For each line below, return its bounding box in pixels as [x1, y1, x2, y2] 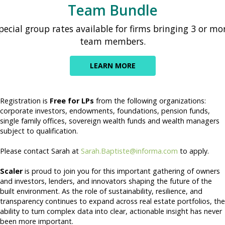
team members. [79, 35, 146, 47]
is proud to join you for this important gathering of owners [23, 166, 220, 176]
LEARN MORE [89, 60, 136, 70]
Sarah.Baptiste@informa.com [81, 146, 178, 156]
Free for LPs [50, 95, 94, 105]
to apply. [178, 146, 209, 156]
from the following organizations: [94, 95, 206, 105]
